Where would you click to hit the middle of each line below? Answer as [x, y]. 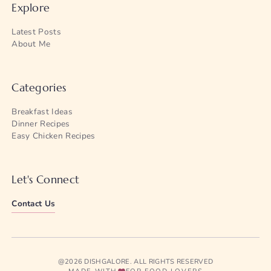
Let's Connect [46, 180]
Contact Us [34, 204]
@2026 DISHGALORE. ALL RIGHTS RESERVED [135, 262]
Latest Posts [37, 32]
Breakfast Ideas [42, 112]
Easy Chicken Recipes [54, 136]
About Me [31, 44]
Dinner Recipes [41, 124]
